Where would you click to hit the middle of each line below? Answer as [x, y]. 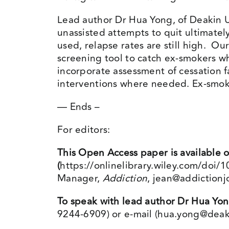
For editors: [84, 130]
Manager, [80, 178]
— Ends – [78, 107]
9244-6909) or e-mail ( [107, 214]
